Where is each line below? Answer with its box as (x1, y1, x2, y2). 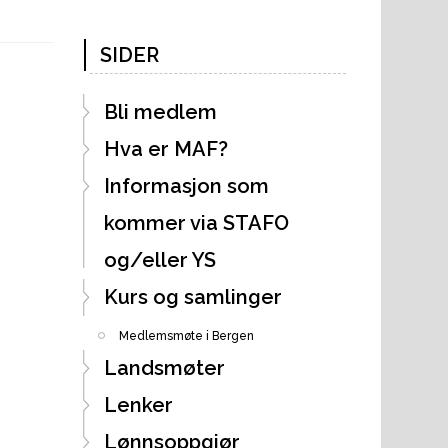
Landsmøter (103, 355, 225, 380)
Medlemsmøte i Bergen (118, 328, 254, 343)
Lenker (103, 392, 173, 417)
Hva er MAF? (103, 136, 228, 161)
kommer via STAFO (103, 210, 289, 235)
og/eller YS (103, 247, 216, 272)
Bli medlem (103, 99, 217, 124)
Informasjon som (103, 173, 269, 198)
